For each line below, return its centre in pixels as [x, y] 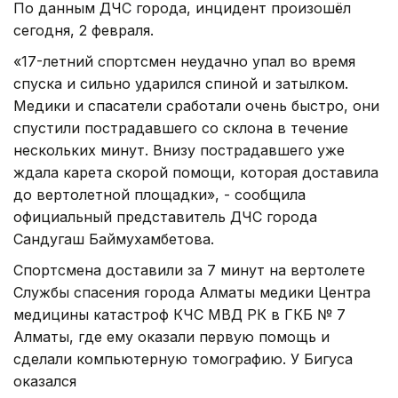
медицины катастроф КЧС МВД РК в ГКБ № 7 [179, 314]
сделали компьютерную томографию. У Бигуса [183, 358]
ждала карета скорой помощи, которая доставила [196, 172]
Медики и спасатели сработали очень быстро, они [196, 105]
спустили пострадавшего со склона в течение [181, 127]
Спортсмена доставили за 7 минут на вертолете [189, 270]
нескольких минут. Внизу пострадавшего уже [179, 150]
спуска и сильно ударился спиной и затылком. [181, 83]
